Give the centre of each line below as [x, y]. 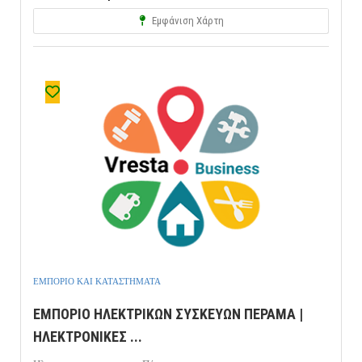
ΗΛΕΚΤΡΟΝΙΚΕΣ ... [88, 337]
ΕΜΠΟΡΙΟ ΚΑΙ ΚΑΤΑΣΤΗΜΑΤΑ [97, 282]
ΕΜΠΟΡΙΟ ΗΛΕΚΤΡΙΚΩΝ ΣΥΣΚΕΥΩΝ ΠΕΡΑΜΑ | [168, 314]
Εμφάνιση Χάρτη [186, 21]
